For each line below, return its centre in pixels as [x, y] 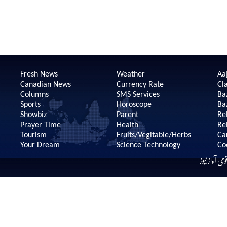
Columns [34, 95]
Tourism [33, 135]
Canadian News [45, 85]
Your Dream [40, 145]
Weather [130, 74]
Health [127, 125]
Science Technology [148, 145]
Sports [30, 105]
